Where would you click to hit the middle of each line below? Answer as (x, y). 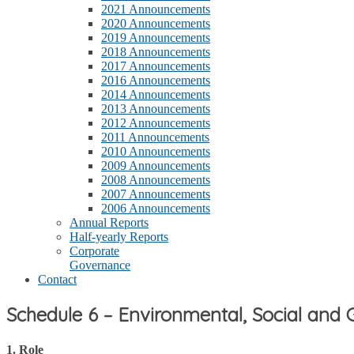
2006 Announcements (156, 208)
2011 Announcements (155, 137)
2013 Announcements (156, 109)
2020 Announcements (156, 23)
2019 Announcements (156, 38)
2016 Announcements (156, 80)
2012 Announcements (156, 123)
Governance (100, 265)
